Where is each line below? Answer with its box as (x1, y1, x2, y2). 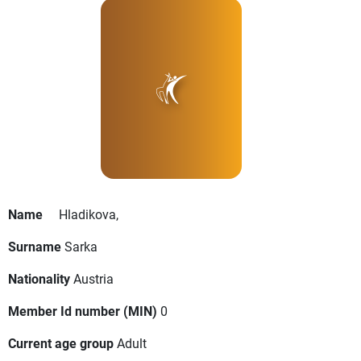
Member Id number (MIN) (8, 302, 157, 320)
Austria (73, 270, 114, 288)
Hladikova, (59, 205, 118, 223)
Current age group (8, 334, 114, 352)
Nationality (8, 270, 70, 288)
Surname (8, 238, 61, 255)
